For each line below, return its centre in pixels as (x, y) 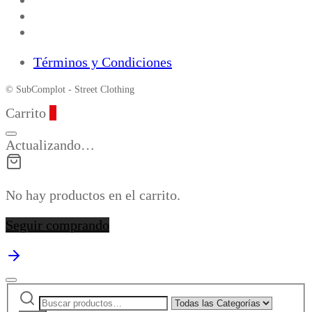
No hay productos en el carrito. (93, 195)
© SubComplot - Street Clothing (70, 89)
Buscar (24, 290)
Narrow (192, 296)
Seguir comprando (57, 225)
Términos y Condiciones (103, 62)
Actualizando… (50, 145)
